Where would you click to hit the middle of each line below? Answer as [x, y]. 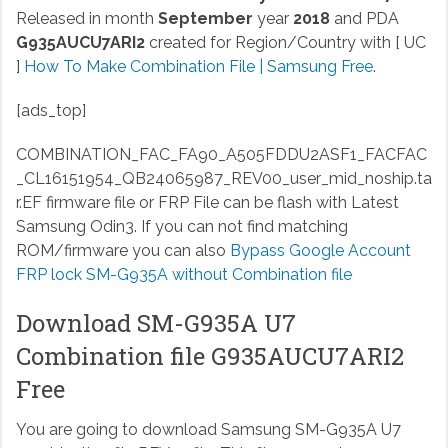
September [205, 19]
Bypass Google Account [320, 251]
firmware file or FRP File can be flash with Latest [220, 203]
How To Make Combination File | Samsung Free [198, 67]
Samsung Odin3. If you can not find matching [181, 227]
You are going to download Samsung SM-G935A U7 [208, 430]
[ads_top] [50, 111]
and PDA [364, 19]
